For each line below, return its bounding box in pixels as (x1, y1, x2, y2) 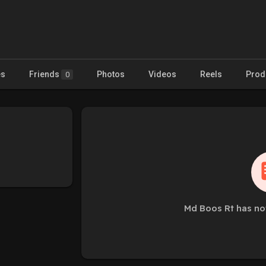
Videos (148, 69, 176, 79)
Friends (29, 69, 61, 79)
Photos (97, 69, 125, 79)
